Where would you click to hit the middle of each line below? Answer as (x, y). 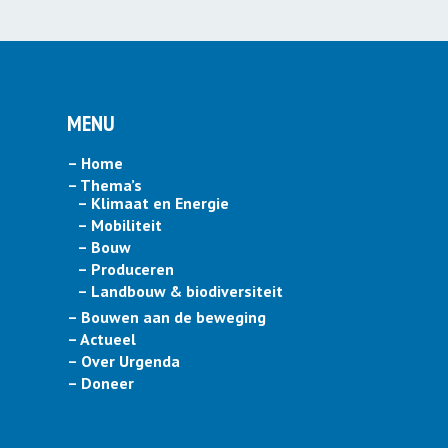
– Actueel (101, 339)
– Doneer (100, 383)
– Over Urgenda (123, 361)
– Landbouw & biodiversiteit (180, 291)
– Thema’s (104, 185)
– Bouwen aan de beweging (166, 317)
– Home (95, 163)
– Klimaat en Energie (153, 203)
